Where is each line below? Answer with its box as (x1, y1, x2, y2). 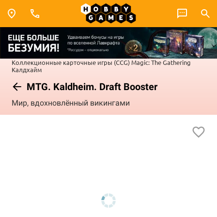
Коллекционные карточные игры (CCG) (12, 58, 130, 66)
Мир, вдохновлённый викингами (12, 98, 130, 108)
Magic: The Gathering (131, 58, 191, 66)
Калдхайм (12, 65, 42, 74)
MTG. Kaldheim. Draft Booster (24, 80, 157, 93)
